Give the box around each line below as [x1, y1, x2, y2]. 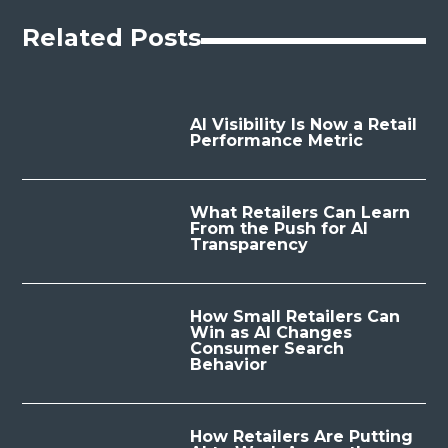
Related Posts [22, 23, 202, 52]
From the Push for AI [189, 219, 368, 238]
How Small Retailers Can [189, 307, 400, 326]
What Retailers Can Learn [189, 203, 410, 222]
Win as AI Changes [189, 323, 352, 342]
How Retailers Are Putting [189, 427, 413, 446]
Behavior [189, 355, 267, 374]
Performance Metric [189, 131, 363, 150]
